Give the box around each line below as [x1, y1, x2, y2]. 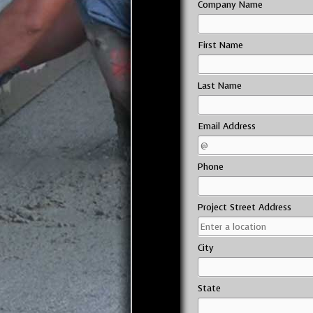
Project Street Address [197, 201, 291, 213]
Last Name [197, 80, 242, 92]
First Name [197, 39, 243, 51]
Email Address [197, 120, 256, 132]
